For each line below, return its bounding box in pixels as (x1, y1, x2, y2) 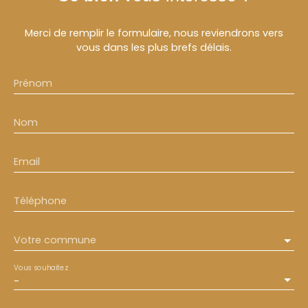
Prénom (14, 76, 52, 90)
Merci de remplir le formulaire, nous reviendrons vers (25, 25, 283, 40)
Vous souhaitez (14, 262, 68, 272)
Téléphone (14, 193, 67, 208)
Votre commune (14, 232, 96, 247)
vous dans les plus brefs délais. (76, 40, 232, 54)
